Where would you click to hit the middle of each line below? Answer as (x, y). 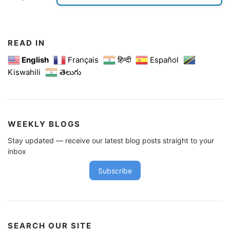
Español (164, 60)
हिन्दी (124, 60)
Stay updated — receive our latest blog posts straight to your (111, 141)
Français (83, 60)
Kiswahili (24, 72)
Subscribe (115, 170)
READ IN (26, 43)
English (35, 60)
